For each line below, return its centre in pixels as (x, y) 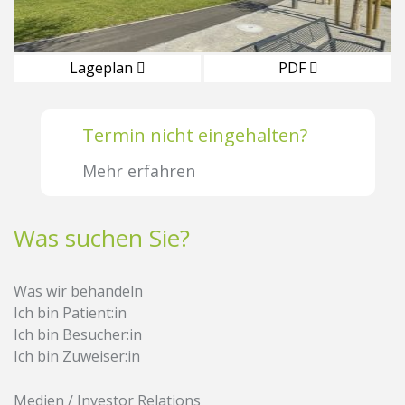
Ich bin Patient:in (70, 313)
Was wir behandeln (78, 291)
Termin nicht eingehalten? (195, 135)
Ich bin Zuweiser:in (77, 356)
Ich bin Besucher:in (78, 334)
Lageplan (103, 68)
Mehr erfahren (139, 171)
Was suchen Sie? (102, 238)
